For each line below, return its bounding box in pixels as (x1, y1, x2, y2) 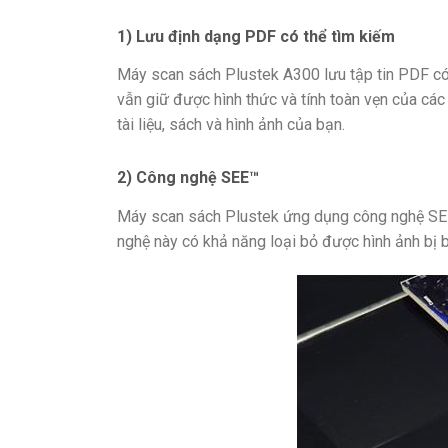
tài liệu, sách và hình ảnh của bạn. (117, 115, 345, 135)
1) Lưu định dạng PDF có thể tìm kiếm (117, 26, 395, 46)
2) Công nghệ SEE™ (117, 168, 259, 188)
